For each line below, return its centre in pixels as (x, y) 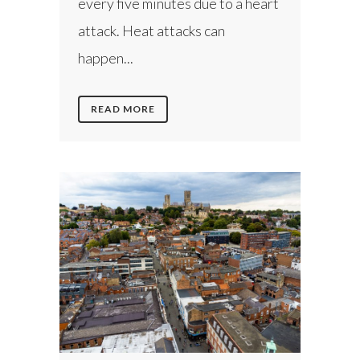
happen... (106, 58)
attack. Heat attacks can (151, 31)
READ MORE (123, 109)
